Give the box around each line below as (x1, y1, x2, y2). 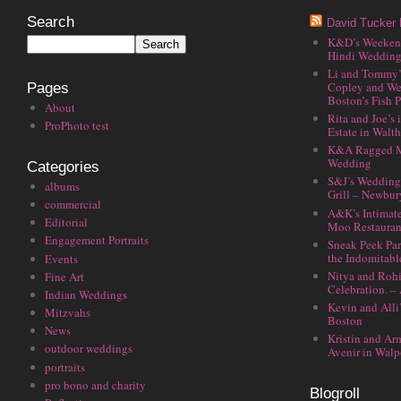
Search (27, 13, 74, 30)
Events (45, 250, 78, 267)
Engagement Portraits (45, 232, 149, 249)
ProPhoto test (45, 116, 109, 133)
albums (45, 177, 80, 194)
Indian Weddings (45, 286, 127, 303)
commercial (45, 195, 101, 212)
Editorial (45, 214, 88, 231)
